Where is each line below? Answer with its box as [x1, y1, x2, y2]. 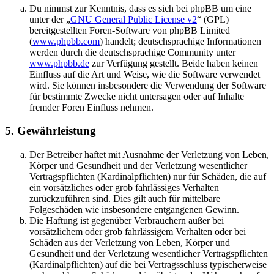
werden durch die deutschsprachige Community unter [29, 46, 235, 57]
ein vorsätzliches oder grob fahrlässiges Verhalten [29, 182, 219, 193]
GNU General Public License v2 [70, 13, 197, 24]
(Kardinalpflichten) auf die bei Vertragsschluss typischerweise [29, 259, 267, 270]
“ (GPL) [197, 13, 229, 24]
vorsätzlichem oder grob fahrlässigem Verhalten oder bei [29, 226, 246, 237]
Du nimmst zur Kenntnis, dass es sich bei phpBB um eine [29, 2, 251, 13]
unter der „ [29, 13, 70, 24]
